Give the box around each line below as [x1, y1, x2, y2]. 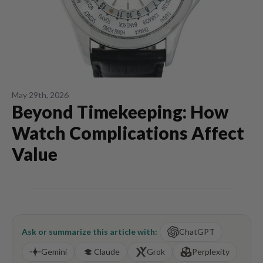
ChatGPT [179, 227, 215, 237]
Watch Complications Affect [12, 122, 244, 143]
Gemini [41, 247, 67, 257]
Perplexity [192, 247, 230, 257]
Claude [94, 247, 120, 257]
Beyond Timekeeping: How [12, 101, 228, 122]
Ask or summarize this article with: [22, 227, 157, 237]
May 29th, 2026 [12, 90, 69, 100]
